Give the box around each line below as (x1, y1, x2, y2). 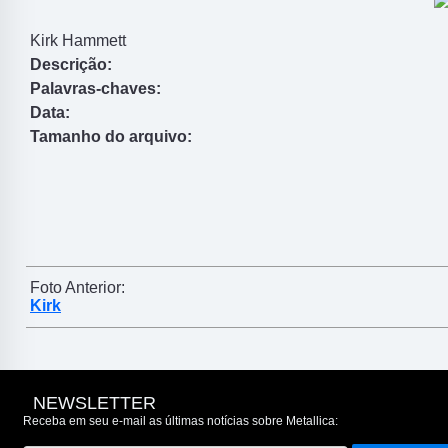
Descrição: (30, 56, 112, 74)
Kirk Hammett (30, 32, 126, 50)
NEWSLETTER (28, 393, 156, 414)
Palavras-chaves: (30, 80, 161, 98)
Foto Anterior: (30, 279, 125, 297)
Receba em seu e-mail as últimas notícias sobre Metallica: (23, 414, 338, 429)
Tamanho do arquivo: (30, 128, 192, 146)
